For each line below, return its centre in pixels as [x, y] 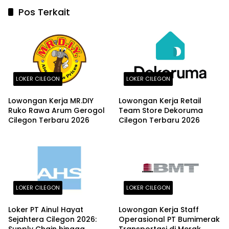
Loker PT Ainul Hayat [46, 210]
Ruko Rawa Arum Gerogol [56, 110]
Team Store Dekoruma [161, 110]
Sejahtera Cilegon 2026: [52, 220]
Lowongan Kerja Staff [159, 210]
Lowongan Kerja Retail [160, 100]
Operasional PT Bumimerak [169, 220]
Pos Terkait [44, 12]
